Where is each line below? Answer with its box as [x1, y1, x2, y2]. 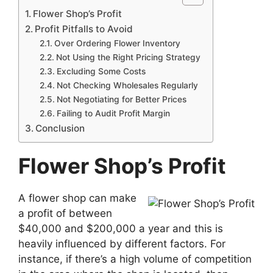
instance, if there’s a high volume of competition [18, 253, 252, 266]
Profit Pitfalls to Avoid [35, 23, 136, 35]
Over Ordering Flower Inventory [54, 38, 180, 49]
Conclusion [35, 122, 88, 135]
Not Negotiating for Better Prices [56, 94, 189, 105]
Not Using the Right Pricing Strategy [55, 52, 200, 63]
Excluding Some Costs [56, 66, 146, 77]
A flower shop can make [18, 192, 136, 205]
